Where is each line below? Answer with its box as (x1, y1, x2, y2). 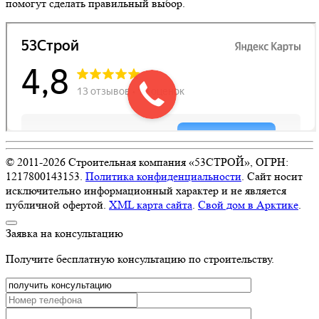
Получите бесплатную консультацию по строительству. (6, 252, 274, 266)
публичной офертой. (6, 198, 109, 212)
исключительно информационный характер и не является (6, 184, 286, 198)
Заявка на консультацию (6, 226, 123, 241)
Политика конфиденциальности (85, 169, 241, 184)
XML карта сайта (109, 198, 192, 212)
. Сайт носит (241, 169, 303, 184)
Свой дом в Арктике (198, 198, 298, 212)
